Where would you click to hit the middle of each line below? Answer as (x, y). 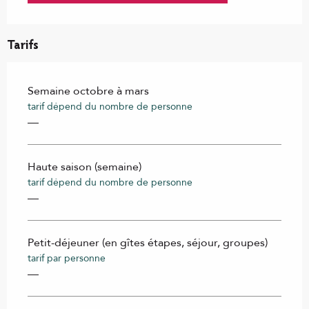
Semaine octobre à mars (88, 91)
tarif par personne (67, 259)
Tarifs (23, 47)
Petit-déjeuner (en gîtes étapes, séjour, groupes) (148, 243)
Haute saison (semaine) (84, 167)
